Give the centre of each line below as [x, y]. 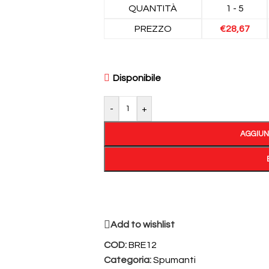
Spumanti [174, 260]
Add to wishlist [143, 225]
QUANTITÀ [153, 8]
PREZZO [153, 29]
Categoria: [128, 260]
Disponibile [137, 78]
